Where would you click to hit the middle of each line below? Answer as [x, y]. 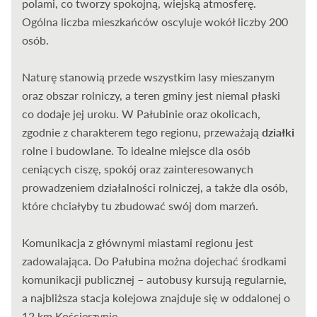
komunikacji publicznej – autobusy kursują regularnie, [155, 279]
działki [278, 132]
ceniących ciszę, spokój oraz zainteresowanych [138, 169]
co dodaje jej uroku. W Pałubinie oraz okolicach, [142, 114]
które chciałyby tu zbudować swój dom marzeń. [140, 206]
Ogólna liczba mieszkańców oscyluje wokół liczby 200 [155, 22]
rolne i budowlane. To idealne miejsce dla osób [137, 151]
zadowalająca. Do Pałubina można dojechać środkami [155, 261]
